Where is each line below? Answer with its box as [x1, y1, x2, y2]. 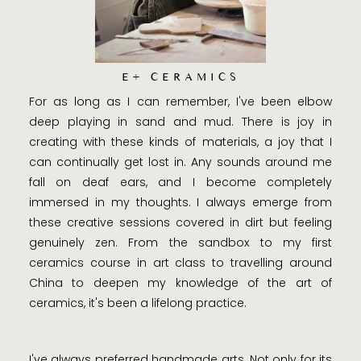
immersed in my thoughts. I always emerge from [28, 194, 333, 211]
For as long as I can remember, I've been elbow [28, 93, 333, 110]
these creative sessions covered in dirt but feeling [28, 214, 333, 231]
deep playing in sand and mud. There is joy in [28, 114, 333, 131]
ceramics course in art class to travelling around [28, 255, 333, 272]
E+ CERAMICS [121, 70, 240, 85]
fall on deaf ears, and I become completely [28, 174, 333, 191]
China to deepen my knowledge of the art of [28, 275, 333, 292]
